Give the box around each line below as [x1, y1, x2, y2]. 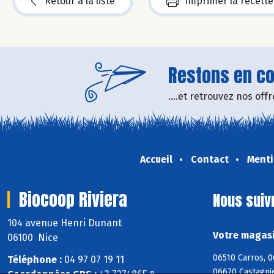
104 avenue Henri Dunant [7, 217, 124, 229]
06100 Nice [7, 231, 58, 243]
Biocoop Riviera [19, 186, 127, 212]
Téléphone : [7, 254, 62, 266]
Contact [190, 153, 229, 165]
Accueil [139, 153, 172, 165]
